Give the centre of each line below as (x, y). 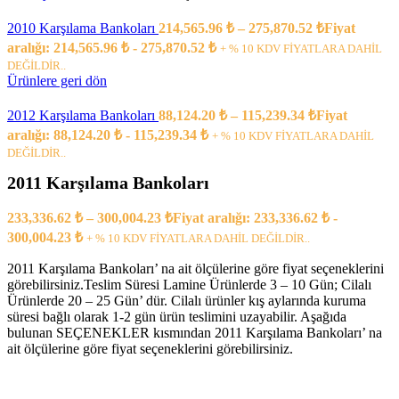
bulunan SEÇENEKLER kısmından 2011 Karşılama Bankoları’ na (195, 333)
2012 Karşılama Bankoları (83, 115)
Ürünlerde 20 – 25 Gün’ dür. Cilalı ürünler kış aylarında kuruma (187, 301)
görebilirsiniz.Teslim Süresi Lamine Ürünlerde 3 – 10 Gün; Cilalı (189, 285)
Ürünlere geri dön (57, 81)
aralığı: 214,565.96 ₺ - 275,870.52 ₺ (112, 48)
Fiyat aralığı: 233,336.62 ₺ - (255, 218)
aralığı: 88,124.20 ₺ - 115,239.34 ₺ (108, 135)
